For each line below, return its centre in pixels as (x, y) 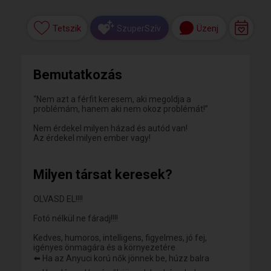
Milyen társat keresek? (103, 175)
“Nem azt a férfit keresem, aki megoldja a (112, 99)
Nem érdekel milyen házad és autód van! (110, 128)
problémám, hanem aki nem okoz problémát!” (121, 109)
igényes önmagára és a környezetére (104, 247)
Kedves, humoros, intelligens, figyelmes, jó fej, (120, 238)
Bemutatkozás (78, 75)
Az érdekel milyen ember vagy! (92, 138)
